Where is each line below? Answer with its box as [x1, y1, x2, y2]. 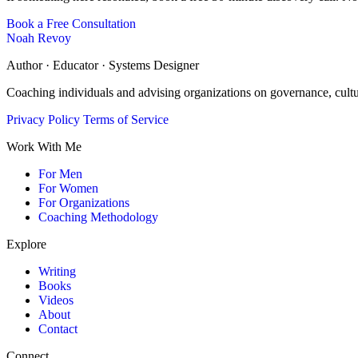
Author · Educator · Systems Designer [6, 58, 199, 72]
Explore [6, 237, 46, 251]
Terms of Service [83, 112, 169, 126]
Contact [38, 321, 78, 336]
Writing [38, 264, 76, 278]
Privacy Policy [6, 112, 80, 126]
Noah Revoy [6, 30, 71, 45]
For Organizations [38, 195, 129, 209]
